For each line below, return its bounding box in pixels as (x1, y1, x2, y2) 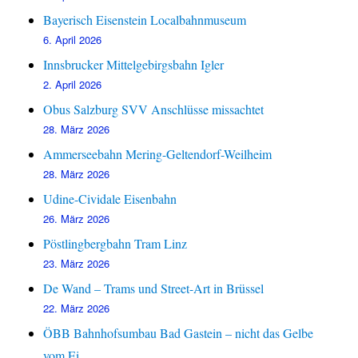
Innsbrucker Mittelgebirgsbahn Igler (43, 56, 225, 74)
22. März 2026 (43, 300, 110, 316)
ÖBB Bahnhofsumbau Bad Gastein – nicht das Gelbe (43, 324, 314, 342)
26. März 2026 (43, 211, 110, 227)
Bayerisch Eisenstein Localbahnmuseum (43, 11, 247, 29)
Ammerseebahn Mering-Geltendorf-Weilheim (43, 145, 272, 163)
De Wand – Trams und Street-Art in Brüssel (43, 280, 265, 297)
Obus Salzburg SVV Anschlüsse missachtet (43, 101, 265, 118)
